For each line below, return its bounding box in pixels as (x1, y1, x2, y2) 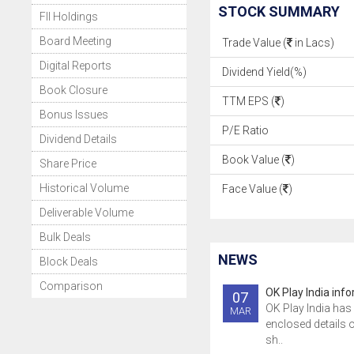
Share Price (40, 157, 96, 170)
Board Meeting (40, 35, 111, 47)
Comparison (40, 280, 103, 292)
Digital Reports (40, 59, 111, 72)
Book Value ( (221, 153, 285, 166)
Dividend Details (40, 133, 117, 145)
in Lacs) (292, 36, 334, 49)
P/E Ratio (221, 124, 269, 137)
